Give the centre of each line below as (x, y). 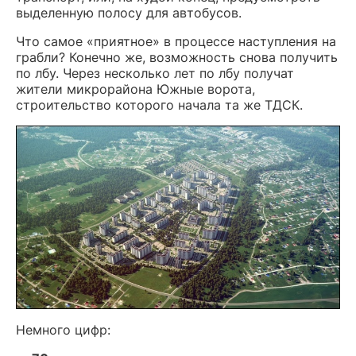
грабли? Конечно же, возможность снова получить (177, 58)
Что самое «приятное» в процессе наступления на (176, 42)
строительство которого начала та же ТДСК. (159, 105)
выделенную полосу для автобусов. (129, 13)
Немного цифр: (63, 329)
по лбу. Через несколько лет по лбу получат (155, 74)
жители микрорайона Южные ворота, (135, 89)
